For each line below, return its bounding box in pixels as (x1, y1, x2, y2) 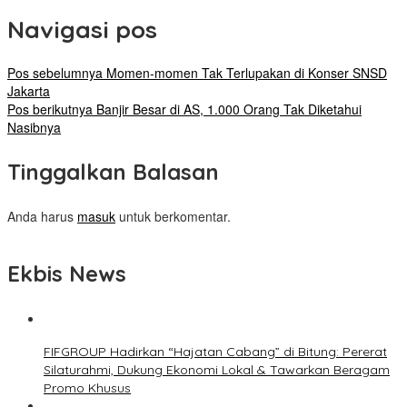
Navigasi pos (7, 14, 157, 45)
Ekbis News (7, 260, 126, 288)
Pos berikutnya (7, 100, 93, 119)
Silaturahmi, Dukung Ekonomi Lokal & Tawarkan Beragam (44, 362, 390, 379)
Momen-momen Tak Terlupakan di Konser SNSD (103, 64, 387, 83)
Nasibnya (7, 118, 61, 137)
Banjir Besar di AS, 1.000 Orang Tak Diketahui (93, 100, 362, 119)
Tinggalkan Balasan (7, 158, 219, 186)
